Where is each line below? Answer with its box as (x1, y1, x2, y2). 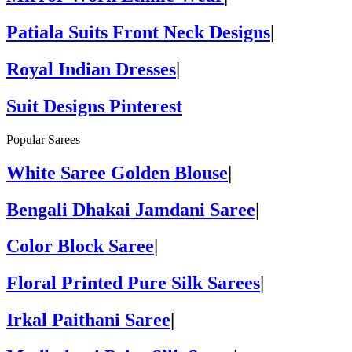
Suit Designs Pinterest (6, 95, 182, 116)
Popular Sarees (6, 132, 80, 146)
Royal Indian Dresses (6, 58, 176, 79)
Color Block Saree (6, 236, 154, 257)
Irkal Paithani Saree (6, 310, 170, 331)
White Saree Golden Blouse (6, 162, 228, 183)
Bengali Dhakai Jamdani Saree (6, 199, 255, 220)
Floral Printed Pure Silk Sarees (6, 273, 260, 294)
